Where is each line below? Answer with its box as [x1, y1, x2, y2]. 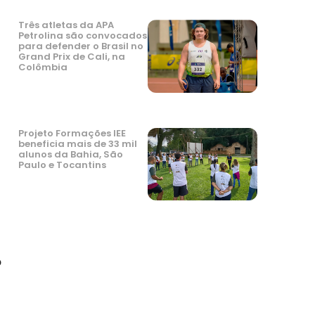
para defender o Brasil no [18, 39, 143, 53]
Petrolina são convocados [18, 29, 147, 43]
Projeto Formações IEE [18, 126, 126, 140]
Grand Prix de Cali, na [18, 50, 125, 64]
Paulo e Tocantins [18, 157, 106, 172]
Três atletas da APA [18, 18, 114, 32]
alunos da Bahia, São [18, 147, 123, 161]
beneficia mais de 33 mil [18, 136, 137, 150]
